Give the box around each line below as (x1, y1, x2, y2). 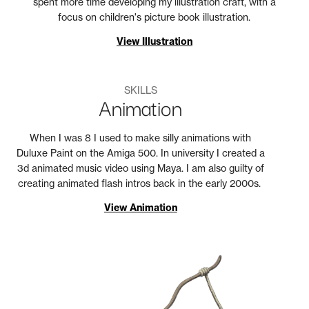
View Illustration (116, 34, 192, 48)
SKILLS (123, 83, 157, 96)
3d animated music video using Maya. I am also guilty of (17, 161, 264, 174)
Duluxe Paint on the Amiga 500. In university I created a (16, 146, 265, 159)
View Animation (103, 201, 177, 214)
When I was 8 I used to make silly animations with (30, 131, 252, 143)
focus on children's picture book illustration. (58, 10, 251, 23)
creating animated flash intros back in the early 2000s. (18, 177, 263, 189)
